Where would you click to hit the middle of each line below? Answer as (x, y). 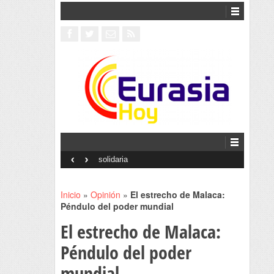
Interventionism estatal (137, 159)
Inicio (70, 194)
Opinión (105, 194)
